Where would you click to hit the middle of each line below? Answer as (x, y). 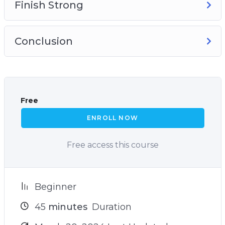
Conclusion (43, 41)
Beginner (55, 187)
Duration (110, 207)
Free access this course (113, 145)
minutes (66, 207)
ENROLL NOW (113, 118)
